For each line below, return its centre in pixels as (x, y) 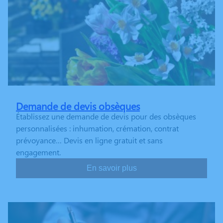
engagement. (38, 152)
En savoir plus (111, 168)
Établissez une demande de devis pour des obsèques (106, 116)
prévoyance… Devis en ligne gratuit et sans (89, 140)
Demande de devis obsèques (78, 105)
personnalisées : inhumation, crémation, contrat (97, 128)
